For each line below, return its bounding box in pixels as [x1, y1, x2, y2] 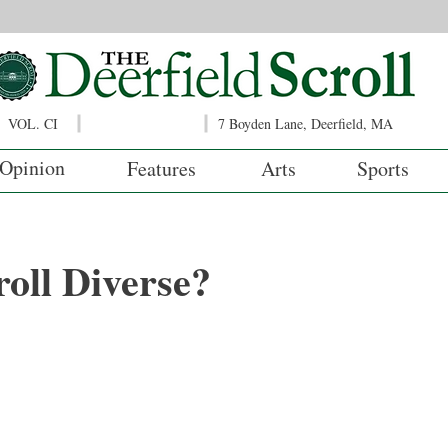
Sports [357, 155, 409, 182]
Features [127, 155, 196, 182]
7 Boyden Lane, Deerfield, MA [218, 114, 393, 133]
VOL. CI [8, 114, 58, 133]
